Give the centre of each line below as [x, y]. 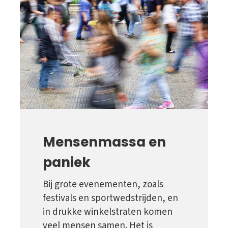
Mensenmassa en [104, 142]
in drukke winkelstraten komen [108, 212]
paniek [67, 162]
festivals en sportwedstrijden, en [110, 198]
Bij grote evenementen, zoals [103, 185]
